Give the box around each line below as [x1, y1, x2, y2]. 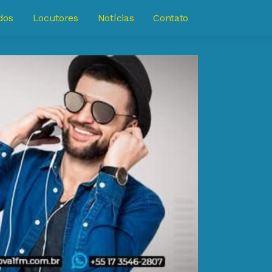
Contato [153, 12, 188, 24]
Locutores [32, 12, 78, 24]
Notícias [97, 12, 134, 24]
